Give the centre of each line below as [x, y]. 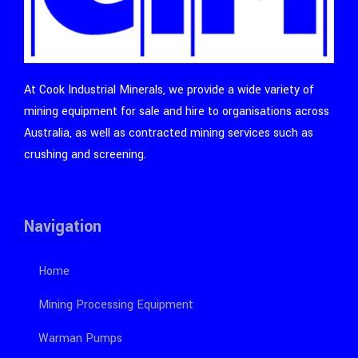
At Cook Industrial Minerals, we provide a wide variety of [169, 90]
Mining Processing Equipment [116, 305]
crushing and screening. [85, 155]
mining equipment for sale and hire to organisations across [177, 112]
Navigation [63, 227]
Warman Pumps [80, 339]
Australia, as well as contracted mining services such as [169, 133]
